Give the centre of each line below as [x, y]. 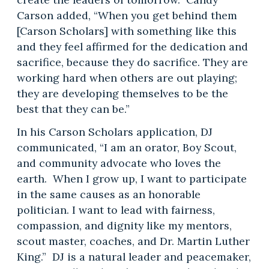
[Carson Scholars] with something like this [126, 31]
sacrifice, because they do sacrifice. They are [132, 62]
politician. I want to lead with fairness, [116, 210]
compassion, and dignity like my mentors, [124, 226]
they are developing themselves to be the [122, 94]
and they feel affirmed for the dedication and [132, 47]
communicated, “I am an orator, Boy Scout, [126, 148]
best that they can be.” [73, 109]
